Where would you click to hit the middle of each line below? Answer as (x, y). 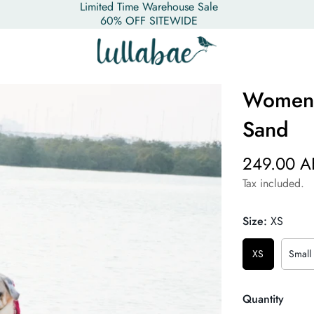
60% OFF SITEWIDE (149, 21)
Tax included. (273, 183)
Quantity (263, 299)
